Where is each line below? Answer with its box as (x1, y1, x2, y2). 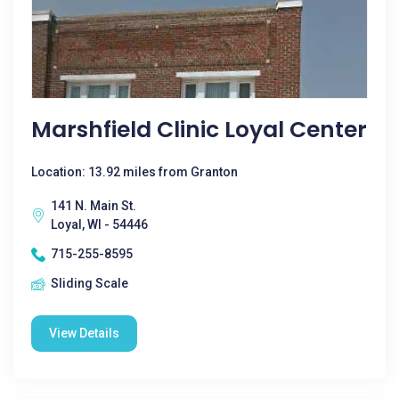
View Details (49, 326, 119, 340)
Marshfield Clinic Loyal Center (31, 114, 367, 145)
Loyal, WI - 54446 (51, 217, 148, 232)
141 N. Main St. (51, 199, 136, 213)
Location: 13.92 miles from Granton (31, 165, 238, 179)
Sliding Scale (51, 276, 128, 290)
